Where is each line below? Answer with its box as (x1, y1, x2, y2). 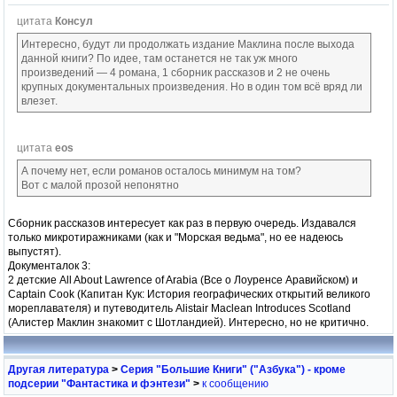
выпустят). (8, 245, 61, 258)
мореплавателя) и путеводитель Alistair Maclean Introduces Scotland (8, 301, 351, 315)
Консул (55, 14, 93, 27)
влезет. (21, 94, 58, 107)
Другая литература (8, 362, 109, 376)
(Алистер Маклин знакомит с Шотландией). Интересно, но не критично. (8, 315, 369, 329)
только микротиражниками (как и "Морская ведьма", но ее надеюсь (8, 230, 343, 244)
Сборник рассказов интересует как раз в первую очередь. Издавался (8, 216, 356, 230)
